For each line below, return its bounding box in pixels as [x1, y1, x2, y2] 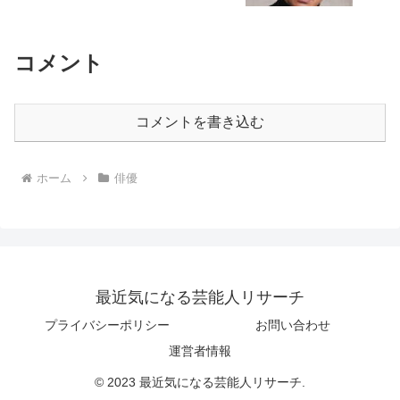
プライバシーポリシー [45, 317, 170, 332]
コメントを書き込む [136, 113, 264, 129]
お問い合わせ [255, 317, 330, 332]
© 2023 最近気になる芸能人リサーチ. [95, 374, 305, 389]
